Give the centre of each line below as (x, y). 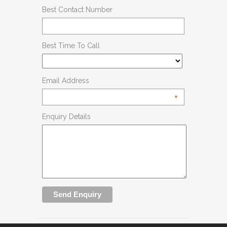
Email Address (66, 80)
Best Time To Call (71, 46)
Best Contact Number (77, 10)
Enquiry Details (66, 116)
